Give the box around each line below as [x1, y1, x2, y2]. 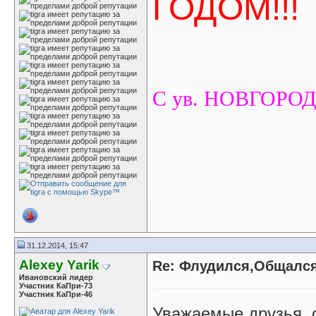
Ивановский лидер [19, 273, 93, 281]
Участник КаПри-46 [19, 290, 92, 298]
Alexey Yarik [19, 257, 99, 272]
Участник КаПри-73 [19, 281, 92, 290]
